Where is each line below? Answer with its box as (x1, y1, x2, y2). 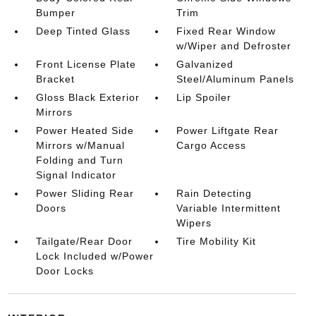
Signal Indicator (35, 169, 116, 181)
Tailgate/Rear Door (35, 236, 133, 247)
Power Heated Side (35, 125, 134, 136)
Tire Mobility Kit (176, 236, 257, 247)
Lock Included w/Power (35, 250, 154, 262)
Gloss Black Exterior (35, 92, 140, 103)
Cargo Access (176, 140, 247, 151)
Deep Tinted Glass (35, 25, 130, 37)
